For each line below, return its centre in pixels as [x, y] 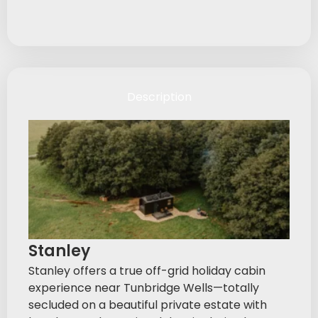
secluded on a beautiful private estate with [148, 305]
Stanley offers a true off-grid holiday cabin [147, 270]
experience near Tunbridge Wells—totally [144, 287]
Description [159, 97]
